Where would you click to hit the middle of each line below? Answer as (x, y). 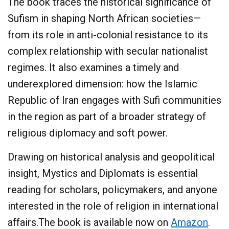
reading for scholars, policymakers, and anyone (112, 189)
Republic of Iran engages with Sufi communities (114, 100)
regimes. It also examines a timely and (93, 67)
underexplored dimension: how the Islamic (102, 84)
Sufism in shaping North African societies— (104, 18)
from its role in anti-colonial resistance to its (108, 35)
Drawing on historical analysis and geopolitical (111, 157)
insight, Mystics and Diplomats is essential (103, 173)
